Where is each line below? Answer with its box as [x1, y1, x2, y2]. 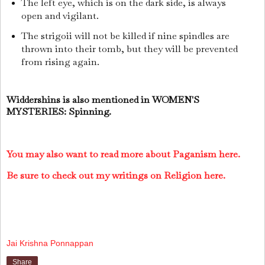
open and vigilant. [21, 9, 101, 22]
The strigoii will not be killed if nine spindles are [21, 29, 230, 42]
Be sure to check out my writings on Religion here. [7, 169, 225, 182]
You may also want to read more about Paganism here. [7, 148, 240, 161]
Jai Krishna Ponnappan [7, 238, 93, 248]
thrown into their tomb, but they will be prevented [21, 42, 238, 55]
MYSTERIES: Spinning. [7, 105, 111, 118]
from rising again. [21, 55, 102, 68]
